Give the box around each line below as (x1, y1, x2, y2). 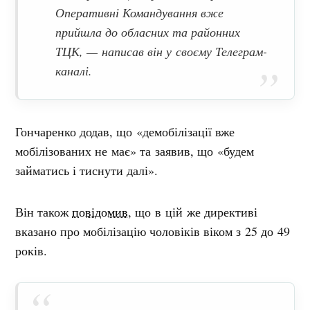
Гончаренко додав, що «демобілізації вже (15, 123, 235, 140)
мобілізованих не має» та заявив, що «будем (15, 143, 255, 160)
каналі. (55, 62, 93, 80)
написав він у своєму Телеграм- (98, 43, 268, 60)
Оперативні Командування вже (55, 4, 224, 21)
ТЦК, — (55, 43, 98, 60)
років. (15, 242, 48, 259)
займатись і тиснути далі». (15, 162, 158, 179)
